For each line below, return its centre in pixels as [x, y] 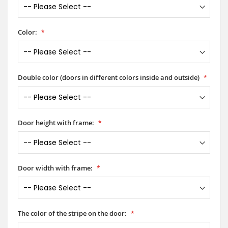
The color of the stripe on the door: [72, 213]
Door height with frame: [56, 122]
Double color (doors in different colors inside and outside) [109, 77]
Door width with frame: [55, 168]
